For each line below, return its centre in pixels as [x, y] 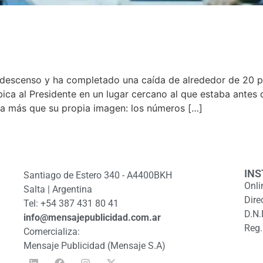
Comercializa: [52, 232]
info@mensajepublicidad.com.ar [92, 218]
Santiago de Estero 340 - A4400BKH [98, 176]
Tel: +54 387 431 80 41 [71, 204]
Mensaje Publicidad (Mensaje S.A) [95, 246]
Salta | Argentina [58, 190]
